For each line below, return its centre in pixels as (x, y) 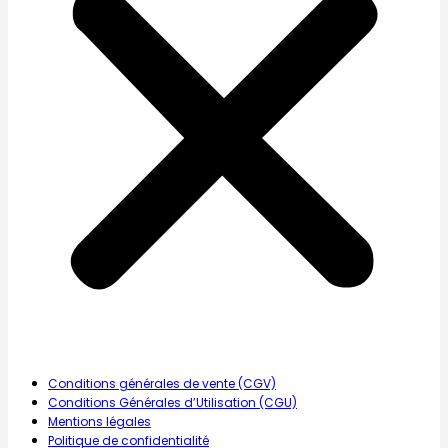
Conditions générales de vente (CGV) (162, 383)
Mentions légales (99, 421)
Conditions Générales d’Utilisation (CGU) (172, 402)
